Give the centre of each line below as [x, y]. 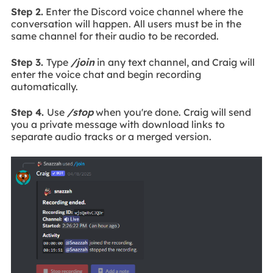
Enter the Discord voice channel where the [143, 12]
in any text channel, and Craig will [174, 62]
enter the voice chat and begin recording [106, 74]
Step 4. [29, 112]
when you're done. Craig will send [172, 112]
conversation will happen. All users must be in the [126, 24]
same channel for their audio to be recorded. [115, 36]
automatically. [44, 86]
